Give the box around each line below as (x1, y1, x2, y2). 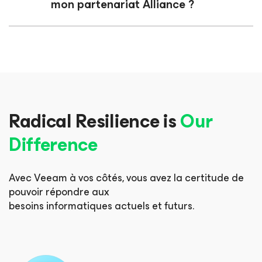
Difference (9, 129, 98, 160)
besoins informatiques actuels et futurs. (9, 196, 194, 215)
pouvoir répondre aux (9, 182, 109, 201)
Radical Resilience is (9, 105, 180, 137)
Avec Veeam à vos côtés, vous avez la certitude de (9, 168, 244, 187)
